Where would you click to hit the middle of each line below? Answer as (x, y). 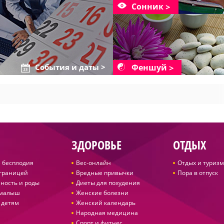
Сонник (147, 6)
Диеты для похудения (108, 183)
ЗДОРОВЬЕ (96, 145)
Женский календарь (105, 203)
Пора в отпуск (197, 173)
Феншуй (149, 67)
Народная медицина (107, 213)
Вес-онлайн (93, 163)
